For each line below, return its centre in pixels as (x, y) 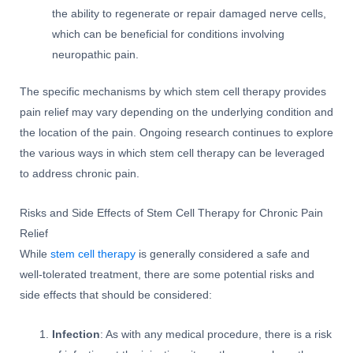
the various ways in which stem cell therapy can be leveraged (172, 153)
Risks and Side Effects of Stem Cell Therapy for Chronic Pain (171, 213)
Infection (76, 334)
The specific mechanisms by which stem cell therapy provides (173, 91)
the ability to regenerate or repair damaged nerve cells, (190, 14)
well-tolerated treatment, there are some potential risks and (167, 274)
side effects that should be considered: (116, 295)
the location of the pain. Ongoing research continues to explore (176, 132)
